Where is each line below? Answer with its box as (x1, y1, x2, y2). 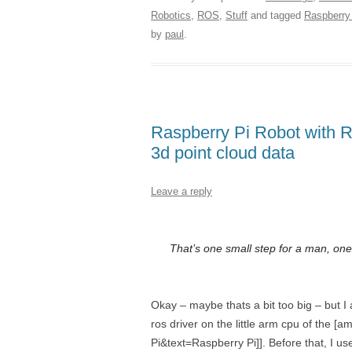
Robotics (151, 9, 191, 21)
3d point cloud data (151, 143, 295, 163)
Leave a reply (151, 185, 212, 197)
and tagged (247, 9, 304, 21)
